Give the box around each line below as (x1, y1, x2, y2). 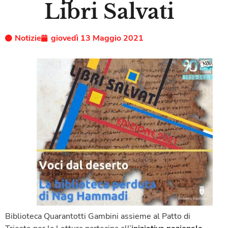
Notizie (15, 32, 41, 44)
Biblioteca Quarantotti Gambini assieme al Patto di (5, 210, 190, 222)
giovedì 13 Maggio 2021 (51, 32, 144, 44)
